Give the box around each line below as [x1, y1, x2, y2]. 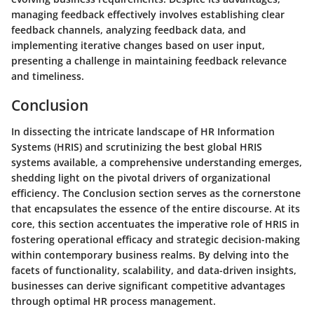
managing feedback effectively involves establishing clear [11, 7, 285, 21]
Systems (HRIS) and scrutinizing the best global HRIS [11, 140, 262, 154]
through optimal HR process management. [11, 294, 216, 308]
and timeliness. [11, 69, 84, 83]
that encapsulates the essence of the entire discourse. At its [11, 202, 300, 216]
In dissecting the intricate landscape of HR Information [11, 125, 275, 139]
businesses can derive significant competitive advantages [11, 279, 285, 293]
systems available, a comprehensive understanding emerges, [11, 156, 302, 170]
